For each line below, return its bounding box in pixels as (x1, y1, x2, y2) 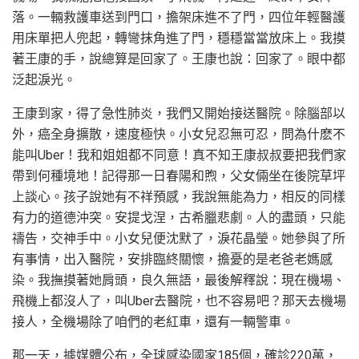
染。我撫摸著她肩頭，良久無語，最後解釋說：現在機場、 (12, 272, 345, 288)
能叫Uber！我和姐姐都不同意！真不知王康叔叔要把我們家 (12, 147, 346, 163)
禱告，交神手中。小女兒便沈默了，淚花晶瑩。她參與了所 (12, 230, 345, 246)
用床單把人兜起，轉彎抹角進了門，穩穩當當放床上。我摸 (12, 30, 345, 46)
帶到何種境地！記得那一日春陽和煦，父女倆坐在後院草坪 (12, 167, 345, 184)
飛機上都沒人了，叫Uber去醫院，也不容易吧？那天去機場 (12, 292, 346, 309)
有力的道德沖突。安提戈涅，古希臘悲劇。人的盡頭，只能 (12, 209, 345, 225)
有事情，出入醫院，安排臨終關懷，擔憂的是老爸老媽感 (12, 251, 333, 267)
